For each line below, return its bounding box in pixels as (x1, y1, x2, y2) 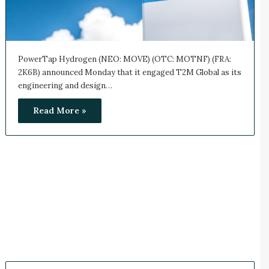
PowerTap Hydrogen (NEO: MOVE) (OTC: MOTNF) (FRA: (17, 53, 231, 64)
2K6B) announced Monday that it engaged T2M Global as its (17, 67, 241, 77)
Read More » (32, 104, 86, 116)
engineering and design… (17, 80, 112, 91)
